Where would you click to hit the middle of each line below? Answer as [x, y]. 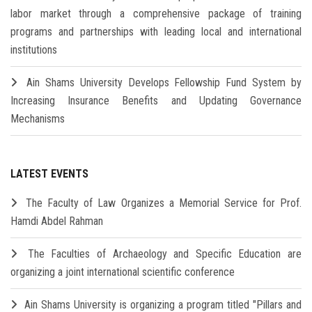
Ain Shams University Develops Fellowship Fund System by [164, 82]
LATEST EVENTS [49, 173]
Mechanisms [38, 118]
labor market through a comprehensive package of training [156, 13]
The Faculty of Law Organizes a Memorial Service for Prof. [164, 203]
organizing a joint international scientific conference [123, 272]
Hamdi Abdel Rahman [57, 221]
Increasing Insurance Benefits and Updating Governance [156, 100]
